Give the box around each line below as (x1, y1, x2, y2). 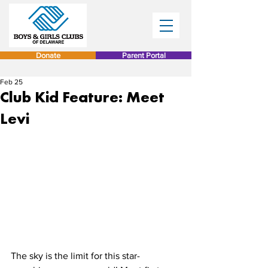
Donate (35, 51, 60, 60)
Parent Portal (121, 51, 166, 60)
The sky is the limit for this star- (11, 250, 140, 261)
